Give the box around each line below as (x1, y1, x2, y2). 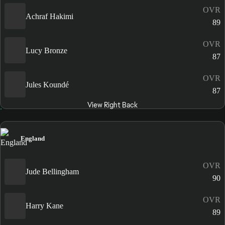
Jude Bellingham (26, 167, 79, 176)
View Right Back (87, 100, 138, 110)
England (21, 134, 45, 142)
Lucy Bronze (26, 46, 67, 55)
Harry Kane (26, 201, 63, 210)
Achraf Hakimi (26, 12, 73, 21)
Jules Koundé (26, 80, 69, 89)
